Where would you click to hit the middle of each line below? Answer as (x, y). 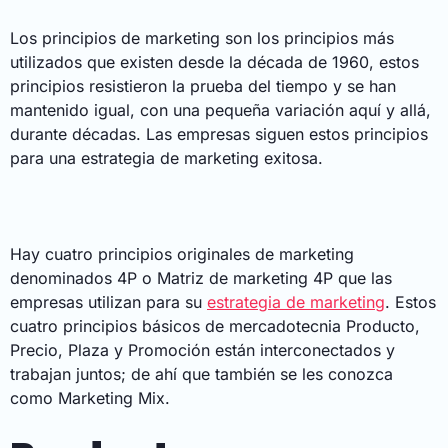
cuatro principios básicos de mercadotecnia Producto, (215, 326)
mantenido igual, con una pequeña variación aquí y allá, (220, 110)
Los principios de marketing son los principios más (202, 38)
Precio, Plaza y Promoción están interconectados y (202, 350)
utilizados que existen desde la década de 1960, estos (214, 62)
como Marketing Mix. (90, 398)
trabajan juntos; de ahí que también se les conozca (201, 374)
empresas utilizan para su (108, 302)
